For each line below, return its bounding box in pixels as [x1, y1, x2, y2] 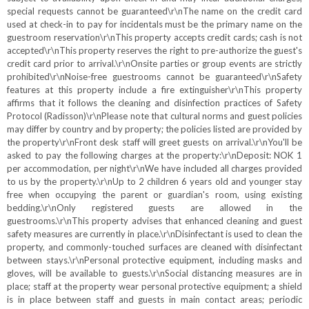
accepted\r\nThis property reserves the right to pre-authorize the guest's [7, 45, 302, 56]
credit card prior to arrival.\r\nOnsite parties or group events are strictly [7, 58, 302, 69]
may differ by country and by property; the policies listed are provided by [7, 123, 302, 134]
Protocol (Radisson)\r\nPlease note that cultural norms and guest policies [7, 110, 302, 121]
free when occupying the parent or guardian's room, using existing [7, 189, 302, 200]
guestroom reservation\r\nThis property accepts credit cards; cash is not [7, 32, 302, 43]
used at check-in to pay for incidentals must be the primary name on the [7, 19, 302, 30]
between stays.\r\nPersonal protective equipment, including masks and [7, 255, 302, 266]
